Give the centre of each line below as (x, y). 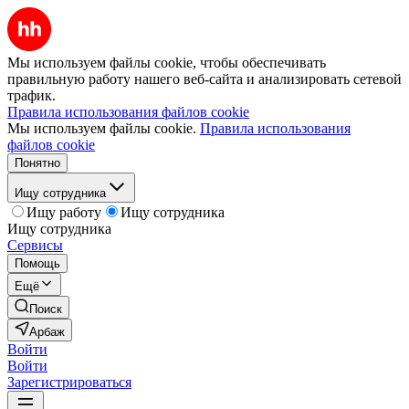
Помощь (37, 263)
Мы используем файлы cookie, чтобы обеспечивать (167, 63)
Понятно (37, 163)
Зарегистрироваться (69, 382)
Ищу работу (64, 212)
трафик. (31, 95)
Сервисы (35, 245)
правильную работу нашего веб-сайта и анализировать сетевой (204, 79)
